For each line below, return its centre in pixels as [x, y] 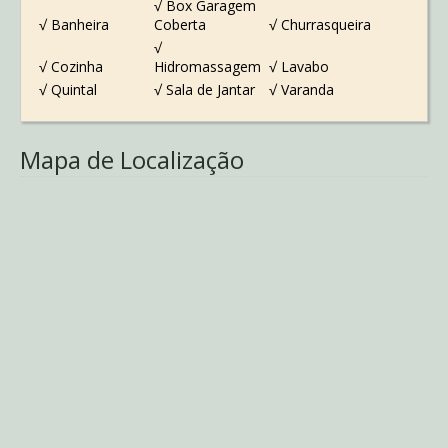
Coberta [179, 25]
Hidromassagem [207, 67]
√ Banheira [73, 25]
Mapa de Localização [132, 160]
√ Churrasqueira [320, 25]
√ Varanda [302, 90]
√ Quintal [67, 90]
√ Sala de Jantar [204, 90]
